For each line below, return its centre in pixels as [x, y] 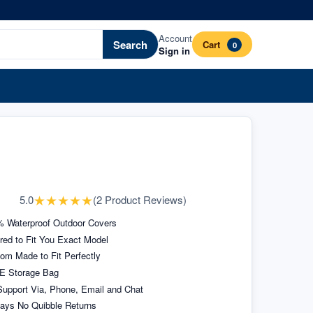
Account [176, 38]
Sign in [175, 50]
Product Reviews [144, 199]
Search [131, 44]
